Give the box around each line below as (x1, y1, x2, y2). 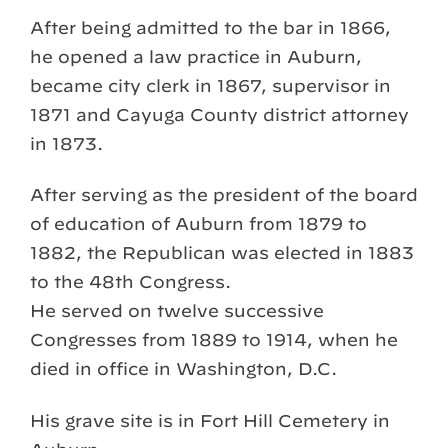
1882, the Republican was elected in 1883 (30, 243, 414, 263)
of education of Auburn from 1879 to (30, 214, 367, 234)
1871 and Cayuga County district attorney (30, 105, 409, 125)
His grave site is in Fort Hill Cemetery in (30, 410, 390, 430)
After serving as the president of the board (30, 185, 418, 205)
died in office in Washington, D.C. (30, 359, 337, 379)
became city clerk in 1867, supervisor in (30, 76, 391, 96)
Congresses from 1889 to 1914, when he (30, 330, 398, 350)
